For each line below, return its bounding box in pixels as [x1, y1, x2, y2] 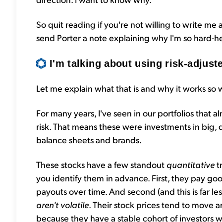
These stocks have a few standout [36, 159, 166, 170]
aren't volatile [36, 199, 89, 211]
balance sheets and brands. [36, 134, 142, 146]
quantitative [166, 159, 217, 170]
